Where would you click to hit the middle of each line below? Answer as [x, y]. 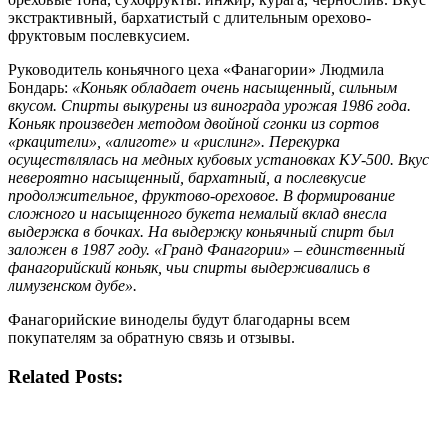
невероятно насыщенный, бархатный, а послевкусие [187, 177]
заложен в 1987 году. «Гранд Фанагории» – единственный [206, 249]
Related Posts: [65, 376]
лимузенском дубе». [74, 285]
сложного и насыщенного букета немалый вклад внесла [197, 213]
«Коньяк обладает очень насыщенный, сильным [234, 87]
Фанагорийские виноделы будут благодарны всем [179, 319]
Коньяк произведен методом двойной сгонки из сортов [193, 123]
